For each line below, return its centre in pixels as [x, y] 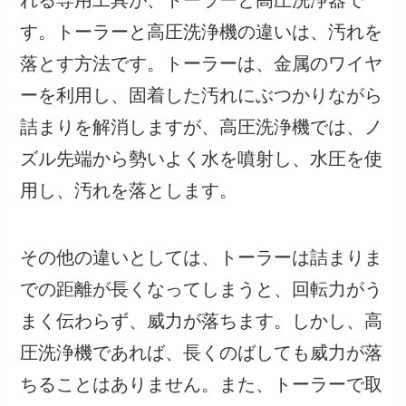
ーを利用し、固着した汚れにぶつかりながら [202, 95]
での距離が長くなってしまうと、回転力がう [202, 290]
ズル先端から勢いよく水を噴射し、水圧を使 [202, 158]
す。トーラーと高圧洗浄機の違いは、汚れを [202, 31]
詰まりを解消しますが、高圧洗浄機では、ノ [202, 126]
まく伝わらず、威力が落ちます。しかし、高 [202, 321]
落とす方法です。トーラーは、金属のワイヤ [202, 63]
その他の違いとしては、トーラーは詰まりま [202, 258]
